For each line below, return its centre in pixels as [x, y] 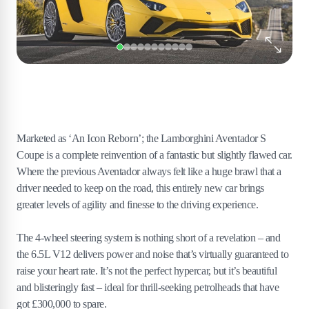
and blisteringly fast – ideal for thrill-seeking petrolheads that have [148, 288]
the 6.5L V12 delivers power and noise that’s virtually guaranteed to [153, 255]
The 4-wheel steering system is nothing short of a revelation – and [149, 238]
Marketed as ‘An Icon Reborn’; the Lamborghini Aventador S [141, 139]
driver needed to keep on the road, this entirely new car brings [140, 188]
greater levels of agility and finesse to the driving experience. [139, 205]
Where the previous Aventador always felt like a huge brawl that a [149, 172]
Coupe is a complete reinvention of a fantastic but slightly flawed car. [154, 155]
